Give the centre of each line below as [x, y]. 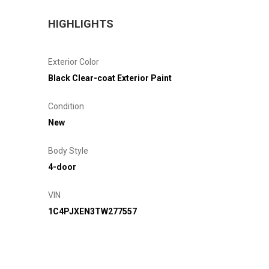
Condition [66, 106]
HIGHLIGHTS [81, 23]
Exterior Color [74, 62]
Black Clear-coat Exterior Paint [110, 78]
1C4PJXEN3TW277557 [92, 211]
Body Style [68, 150]
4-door [62, 167]
